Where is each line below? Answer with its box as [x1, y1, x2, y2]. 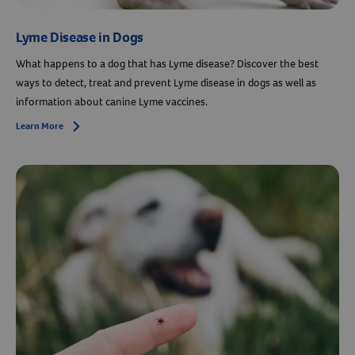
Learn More [16, 119, 63, 132]
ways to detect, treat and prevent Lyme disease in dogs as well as [16, 74, 316, 90]
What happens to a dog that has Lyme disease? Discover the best [16, 55, 319, 71]
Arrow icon [71, 120, 117, 133]
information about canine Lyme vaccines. [16, 94, 208, 109]
